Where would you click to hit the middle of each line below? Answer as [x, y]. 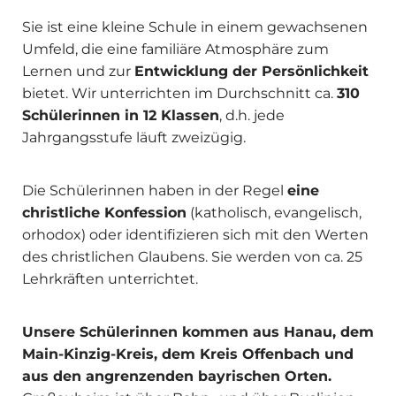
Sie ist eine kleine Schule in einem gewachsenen [195, 27]
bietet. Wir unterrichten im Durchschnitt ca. [179, 94]
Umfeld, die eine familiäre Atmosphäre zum [175, 49]
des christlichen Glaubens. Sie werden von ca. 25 [192, 257]
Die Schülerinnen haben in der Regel [155, 191]
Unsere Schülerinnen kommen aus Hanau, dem [198, 332]
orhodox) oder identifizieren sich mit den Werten [195, 235]
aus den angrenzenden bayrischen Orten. [177, 377]
